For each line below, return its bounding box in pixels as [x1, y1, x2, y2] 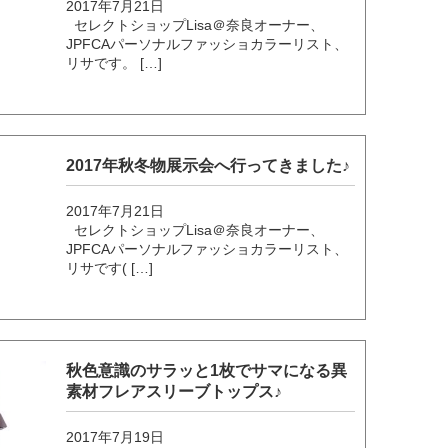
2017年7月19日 [66, 429, 165, 446]
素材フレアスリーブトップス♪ [66, 383, 283, 401]
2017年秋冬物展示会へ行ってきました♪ [66, 157, 351, 175]
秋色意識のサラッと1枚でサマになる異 [66, 362, 348, 380]
